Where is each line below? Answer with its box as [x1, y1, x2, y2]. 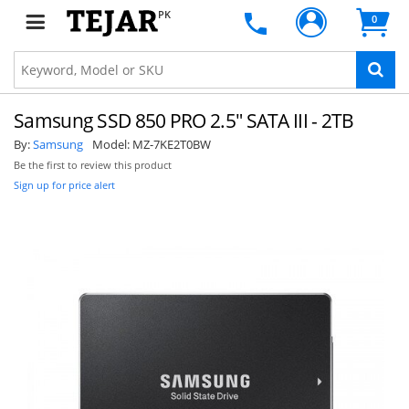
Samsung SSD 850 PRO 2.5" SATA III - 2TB [14, 108, 354, 133]
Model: [92, 136, 132, 152]
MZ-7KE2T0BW [132, 136, 211, 152]
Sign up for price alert [14, 178, 115, 192]
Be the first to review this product [14, 159, 172, 172]
